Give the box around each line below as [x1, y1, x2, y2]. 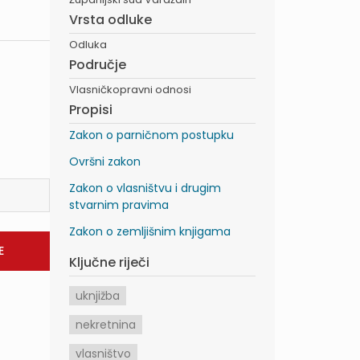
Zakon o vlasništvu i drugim [69, 180, 221, 196]
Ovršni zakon [69, 153, 141, 170]
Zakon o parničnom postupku [69, 127, 234, 143]
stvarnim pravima [69, 197, 169, 213]
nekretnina [76, 317, 136, 333]
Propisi [69, 100, 112, 119]
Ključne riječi [69, 253, 149, 272]
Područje [69, 55, 126, 74]
